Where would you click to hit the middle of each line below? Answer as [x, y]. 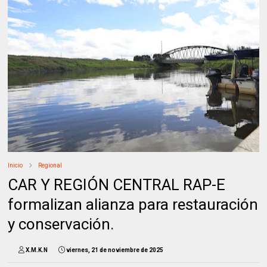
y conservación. [61, 224]
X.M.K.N [37, 250]
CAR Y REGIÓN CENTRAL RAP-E [117, 185]
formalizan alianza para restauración [133, 205]
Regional [50, 166]
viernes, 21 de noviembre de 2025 [115, 250]
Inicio [15, 166]
